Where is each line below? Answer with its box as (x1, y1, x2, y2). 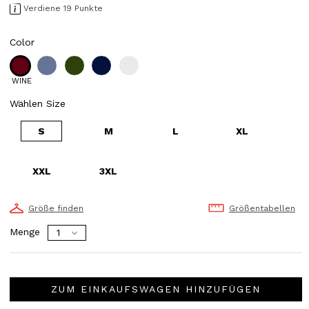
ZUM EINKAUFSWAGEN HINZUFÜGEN (50, 283, 261, 295)
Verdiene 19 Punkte (23, 3, 103, 13)
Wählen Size (10, 97, 66, 109)
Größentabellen (228, 203, 295, 213)
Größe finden (28, 203, 83, 213)
